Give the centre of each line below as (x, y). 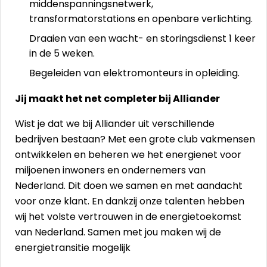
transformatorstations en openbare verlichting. (141, 19)
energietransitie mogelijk (73, 248)
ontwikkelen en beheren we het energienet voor (128, 155)
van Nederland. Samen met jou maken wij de (118, 232)
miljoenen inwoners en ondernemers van (110, 170)
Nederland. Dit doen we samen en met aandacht (129, 186)
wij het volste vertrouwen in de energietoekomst (128, 217)
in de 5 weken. (62, 53)
